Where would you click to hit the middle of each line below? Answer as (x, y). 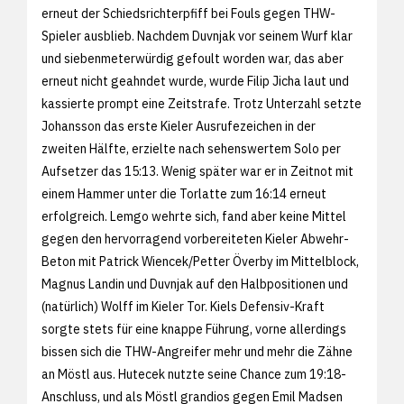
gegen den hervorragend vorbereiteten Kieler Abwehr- (195, 239)
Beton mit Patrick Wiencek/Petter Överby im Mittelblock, (200, 261)
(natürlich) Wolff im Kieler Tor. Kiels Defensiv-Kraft (183, 306)
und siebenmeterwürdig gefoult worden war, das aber (193, 58)
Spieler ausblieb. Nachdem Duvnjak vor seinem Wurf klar (197, 36)
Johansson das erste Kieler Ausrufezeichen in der (179, 126)
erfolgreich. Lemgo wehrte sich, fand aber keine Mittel (194, 216)
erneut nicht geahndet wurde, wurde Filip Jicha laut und (195, 81)
